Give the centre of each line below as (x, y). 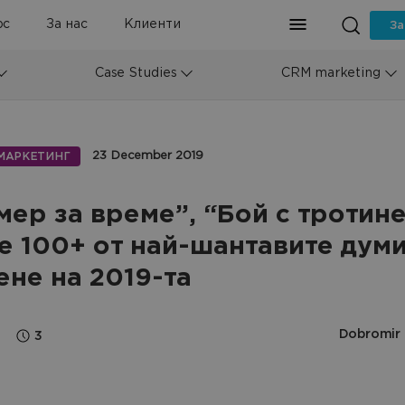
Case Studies (136, 73)
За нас (67, 25)
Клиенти (152, 25)
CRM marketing (330, 73)
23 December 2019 (147, 156)
